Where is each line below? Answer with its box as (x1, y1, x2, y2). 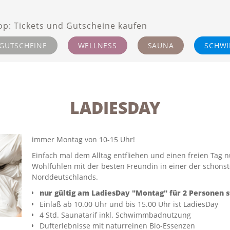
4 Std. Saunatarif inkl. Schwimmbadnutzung (40, 210, 191, 220)
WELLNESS (78, 41, 117, 50)
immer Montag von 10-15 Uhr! (32, 135, 135, 144)
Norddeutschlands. (32, 172, 98, 182)
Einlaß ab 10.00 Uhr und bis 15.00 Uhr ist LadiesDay (40, 199, 219, 209)
